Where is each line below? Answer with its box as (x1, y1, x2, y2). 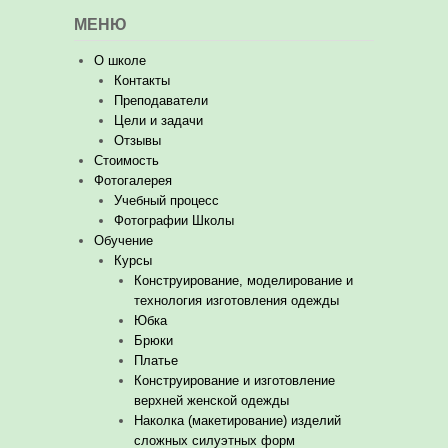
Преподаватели (114, 93, 208, 108)
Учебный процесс (114, 193, 219, 208)
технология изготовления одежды (134, 293, 339, 308)
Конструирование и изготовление (134, 373, 335, 388)
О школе (94, 53, 146, 68)
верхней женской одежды (134, 393, 289, 408)
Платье (134, 353, 178, 368)
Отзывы (114, 133, 161, 148)
